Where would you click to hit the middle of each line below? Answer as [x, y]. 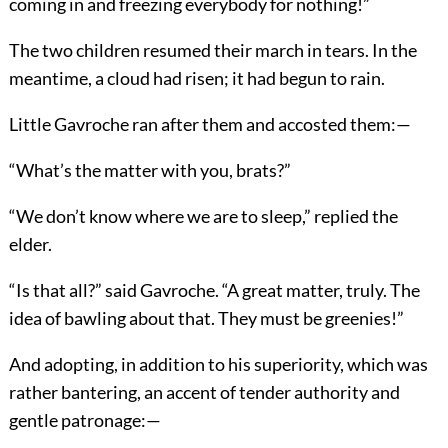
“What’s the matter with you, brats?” [149, 169]
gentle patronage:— [84, 419]
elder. [30, 243]
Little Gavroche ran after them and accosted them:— [209, 123]
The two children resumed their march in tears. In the [212, 49]
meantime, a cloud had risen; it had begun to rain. [196, 77]
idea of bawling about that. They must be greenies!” [206, 317]
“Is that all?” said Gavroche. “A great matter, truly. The [214, 289]
